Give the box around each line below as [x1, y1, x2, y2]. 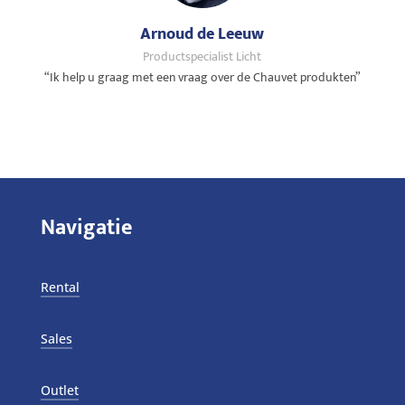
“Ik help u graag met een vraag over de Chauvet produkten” [43, 67, 361, 89]
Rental [40, 278, 80, 297]
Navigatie [40, 210, 132, 247]
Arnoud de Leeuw [140, 21, 265, 49]
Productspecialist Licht [143, 46, 262, 68]
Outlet [40, 381, 79, 400]
